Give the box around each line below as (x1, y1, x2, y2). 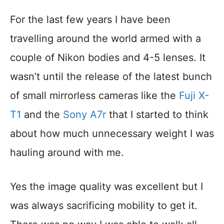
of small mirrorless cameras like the (10, 89, 179, 102)
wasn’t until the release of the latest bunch (10, 70, 212, 83)
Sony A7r (63, 108, 106, 121)
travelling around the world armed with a (10, 32, 201, 45)
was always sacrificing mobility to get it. (10, 199, 197, 212)
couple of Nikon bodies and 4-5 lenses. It (10, 51, 205, 64)
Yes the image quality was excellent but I (10, 180, 203, 193)
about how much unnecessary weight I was (10, 127, 214, 140)
